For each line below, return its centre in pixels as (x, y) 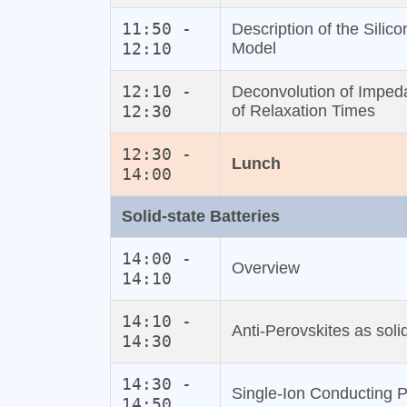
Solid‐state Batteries (200, 217)
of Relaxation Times (303, 111)
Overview (265, 268)
